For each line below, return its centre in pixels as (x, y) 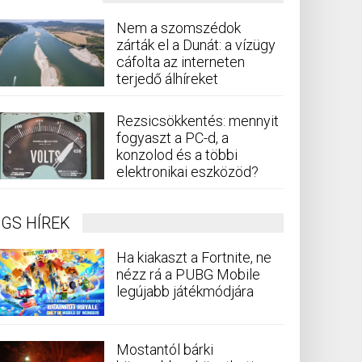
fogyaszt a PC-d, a (173, 137)
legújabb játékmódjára (185, 291)
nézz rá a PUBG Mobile (188, 274)
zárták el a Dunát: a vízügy (196, 44)
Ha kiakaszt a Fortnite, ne (194, 257)
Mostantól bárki (165, 350)
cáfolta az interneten (181, 61)
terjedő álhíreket (167, 78)
